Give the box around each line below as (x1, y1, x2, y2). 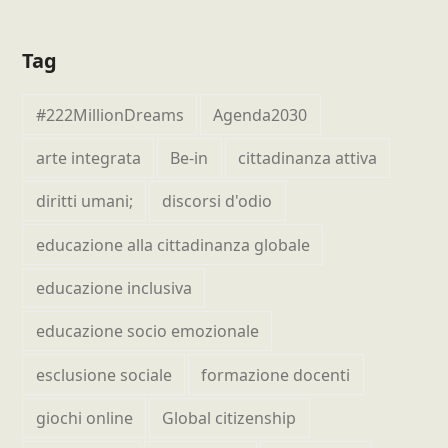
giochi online (35, 406, 133, 429)
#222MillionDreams (35, 103, 184, 126)
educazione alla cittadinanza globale (35, 233, 310, 256)
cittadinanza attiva (237, 146, 377, 169)
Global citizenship (162, 406, 297, 429)
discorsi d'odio (162, 190, 273, 213)
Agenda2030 (213, 103, 308, 126)
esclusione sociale (35, 363, 172, 386)
